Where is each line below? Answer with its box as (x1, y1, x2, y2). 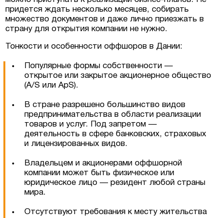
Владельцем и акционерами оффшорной (24, 159, 182, 167)
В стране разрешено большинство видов (24, 101, 186, 109)
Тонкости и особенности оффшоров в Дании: (5, 42, 183, 50)
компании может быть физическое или (24, 169, 175, 177)
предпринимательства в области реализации (24, 110, 201, 118)
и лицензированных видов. (24, 140, 128, 147)
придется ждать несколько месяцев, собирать (5, 5, 189, 13)
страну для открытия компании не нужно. (5, 25, 168, 33)
